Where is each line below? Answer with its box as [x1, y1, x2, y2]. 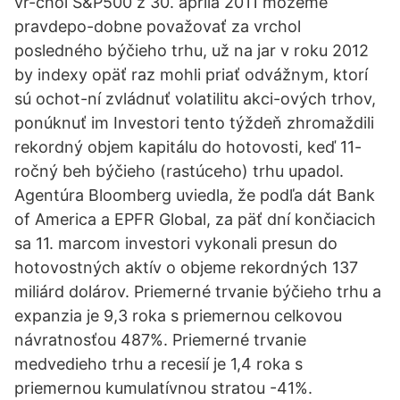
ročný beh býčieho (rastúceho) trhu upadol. [14, 162, 344, 180]
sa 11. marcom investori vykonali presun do [14, 234, 337, 253]
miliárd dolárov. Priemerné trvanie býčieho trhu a [14, 282, 381, 301]
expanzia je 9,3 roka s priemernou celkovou [14, 306, 342, 325]
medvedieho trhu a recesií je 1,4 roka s [14, 354, 303, 373]
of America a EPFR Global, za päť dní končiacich [14, 210, 376, 229]
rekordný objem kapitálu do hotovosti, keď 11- [14, 137, 362, 156]
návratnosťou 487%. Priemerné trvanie [14, 330, 306, 349]
